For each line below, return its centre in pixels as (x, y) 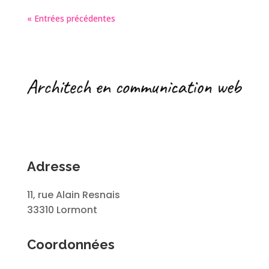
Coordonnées (71, 244)
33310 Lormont (62, 210)
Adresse (53, 166)
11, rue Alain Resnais (73, 195)
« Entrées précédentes (71, 18)
